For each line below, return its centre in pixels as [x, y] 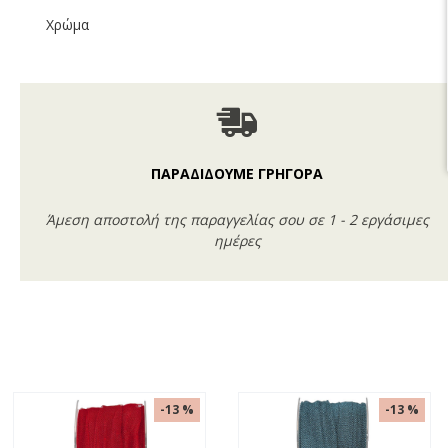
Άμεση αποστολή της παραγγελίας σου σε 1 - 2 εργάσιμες [237, 219]
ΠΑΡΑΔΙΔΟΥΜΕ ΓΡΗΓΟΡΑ [237, 173]
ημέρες [237, 240]
